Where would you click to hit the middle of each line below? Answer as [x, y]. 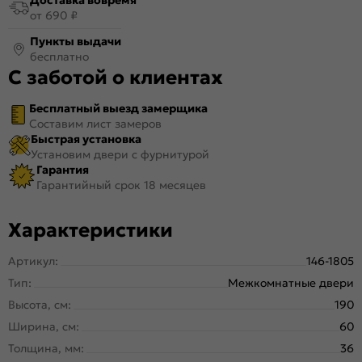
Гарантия [63, 169]
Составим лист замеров [95, 123]
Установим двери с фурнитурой [120, 154]
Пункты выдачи [76, 41]
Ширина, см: [44, 326]
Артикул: [33, 261]
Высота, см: [40, 304]
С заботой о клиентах [116, 77]
